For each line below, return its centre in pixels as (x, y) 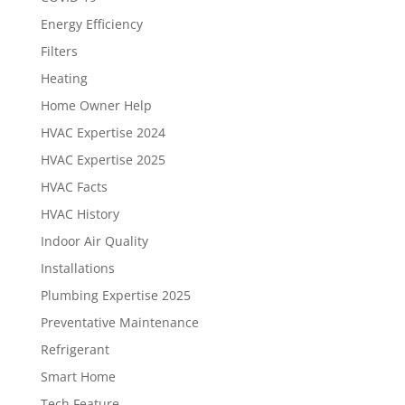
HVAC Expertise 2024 (103, 132)
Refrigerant (75, 349)
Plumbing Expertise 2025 (115, 295)
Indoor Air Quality (94, 240)
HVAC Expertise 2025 (103, 159)
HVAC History (80, 213)
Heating (64, 78)
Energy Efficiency (91, 24)
